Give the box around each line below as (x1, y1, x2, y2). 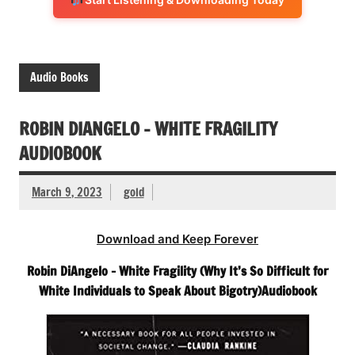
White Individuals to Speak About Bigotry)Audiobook (38, 281, 317, 300)
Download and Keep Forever (97, 231, 258, 246)
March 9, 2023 (32, 184, 102, 201)
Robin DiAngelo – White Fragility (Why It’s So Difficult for (27, 261, 328, 280)
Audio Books (30, 68, 89, 86)
